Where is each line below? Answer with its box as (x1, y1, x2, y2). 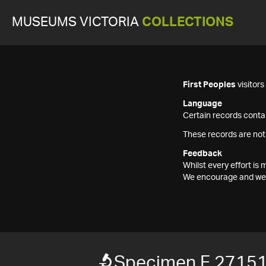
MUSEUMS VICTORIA (12, 16, 142, 28)
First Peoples (183, 81, 236, 89)
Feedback (183, 150, 222, 158)
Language (183, 100, 222, 108)
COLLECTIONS (142, 16, 233, 28)
